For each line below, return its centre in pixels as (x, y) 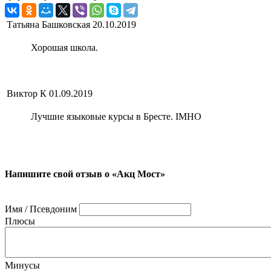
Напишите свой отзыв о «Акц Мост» (85, 174)
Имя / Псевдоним (41, 209)
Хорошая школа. (64, 48)
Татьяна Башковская (48, 25)
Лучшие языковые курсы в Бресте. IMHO (116, 117)
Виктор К (27, 94)
